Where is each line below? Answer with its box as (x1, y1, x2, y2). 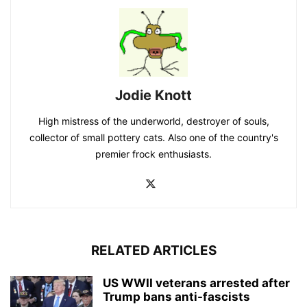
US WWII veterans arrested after (103, 275, 290, 290)
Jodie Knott (115, 86, 192, 103)
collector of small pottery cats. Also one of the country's (29, 131, 278, 143)
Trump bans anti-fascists (103, 289, 250, 304)
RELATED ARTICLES (90, 242, 217, 258)
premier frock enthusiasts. (95, 147, 212, 160)
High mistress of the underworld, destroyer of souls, (38, 114, 269, 127)
